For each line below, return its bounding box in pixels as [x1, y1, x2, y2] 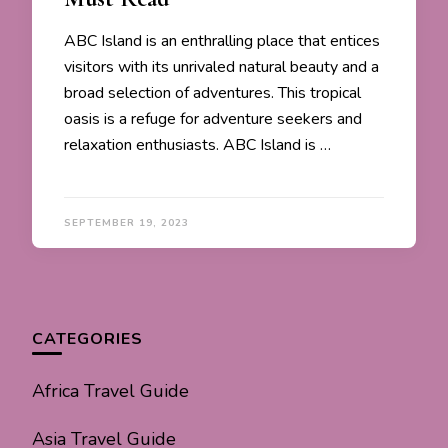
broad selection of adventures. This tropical [64, 82, 361, 105]
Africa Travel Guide [32, 379, 189, 404]
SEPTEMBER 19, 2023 [64, 216, 189, 231]
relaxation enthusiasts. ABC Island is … [64, 134, 331, 157]
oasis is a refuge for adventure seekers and [64, 108, 362, 131]
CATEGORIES [32, 328, 143, 351]
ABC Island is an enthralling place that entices [64, 30, 380, 53]
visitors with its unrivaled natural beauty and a [64, 56, 379, 79]
